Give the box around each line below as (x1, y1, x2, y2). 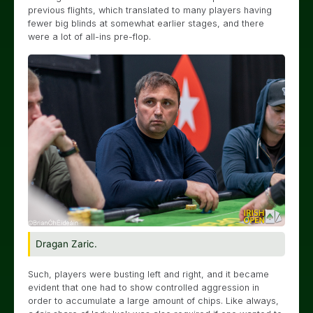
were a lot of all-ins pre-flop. (28, 31, 151, 42)
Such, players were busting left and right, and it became (28, 268, 269, 279)
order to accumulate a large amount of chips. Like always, (28, 295, 279, 306)
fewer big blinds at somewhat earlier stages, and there (28, 18, 264, 29)
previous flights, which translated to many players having (28, 5, 272, 15)
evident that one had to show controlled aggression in (28, 282, 259, 293)
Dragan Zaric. (36, 238, 97, 249)
